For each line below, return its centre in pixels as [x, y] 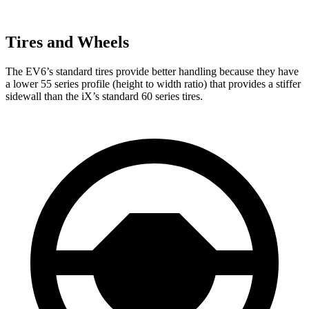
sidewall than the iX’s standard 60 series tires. [104, 96]
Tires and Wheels [67, 42]
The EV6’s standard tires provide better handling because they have [152, 71]
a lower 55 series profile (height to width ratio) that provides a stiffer [153, 83]
